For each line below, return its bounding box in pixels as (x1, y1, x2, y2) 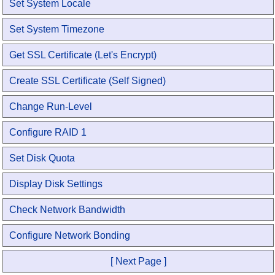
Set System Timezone (9, 24, 105, 34)
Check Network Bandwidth (9, 204, 126, 215)
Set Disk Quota (9, 153, 76, 163)
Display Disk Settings (9, 179, 103, 189)
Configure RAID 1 (9, 127, 87, 137)
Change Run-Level (9, 101, 93, 112)
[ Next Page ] (110, 256, 166, 266)
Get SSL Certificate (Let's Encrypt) (9, 50, 157, 60)
